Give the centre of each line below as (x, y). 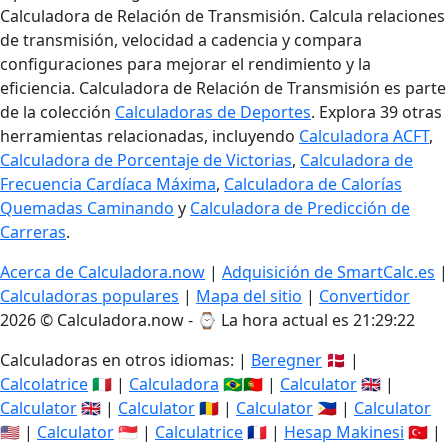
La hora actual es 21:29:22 (318, 320)
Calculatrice (199, 432)
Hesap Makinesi (344, 432)
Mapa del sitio (249, 296)
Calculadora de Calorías (313, 184)
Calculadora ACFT (364, 136)
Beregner (286, 360)
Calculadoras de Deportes (213, 112)
